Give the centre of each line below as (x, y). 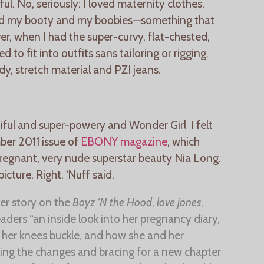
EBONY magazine (123, 141)
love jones (179, 202)
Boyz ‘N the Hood (111, 202)
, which (184, 141)
